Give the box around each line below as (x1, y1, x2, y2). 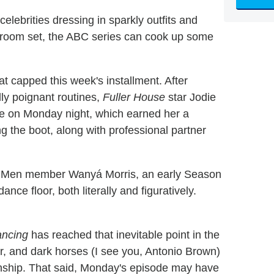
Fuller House (103, 91, 165, 104)
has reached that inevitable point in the (28, 229, 220, 242)
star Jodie (165, 91, 216, 104)
